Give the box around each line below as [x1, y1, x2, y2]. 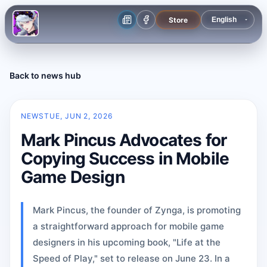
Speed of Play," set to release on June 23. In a [33, 253, 230, 264]
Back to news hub [10, 70, 81, 80]
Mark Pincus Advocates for [21, 130, 227, 150]
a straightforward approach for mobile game [33, 221, 224, 232]
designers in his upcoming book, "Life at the [33, 237, 221, 248]
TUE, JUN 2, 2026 [44, 111, 113, 120]
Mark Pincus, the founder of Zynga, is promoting [33, 204, 241, 216]
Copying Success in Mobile [21, 148, 229, 169]
